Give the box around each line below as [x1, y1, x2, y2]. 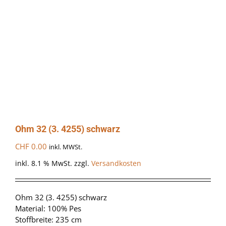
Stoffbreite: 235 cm [15, 214, 82, 225]
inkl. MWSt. [49, 142, 82, 151]
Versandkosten [91, 159, 141, 168]
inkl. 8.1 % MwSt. [15, 159, 72, 168]
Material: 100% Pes [15, 203, 81, 214]
